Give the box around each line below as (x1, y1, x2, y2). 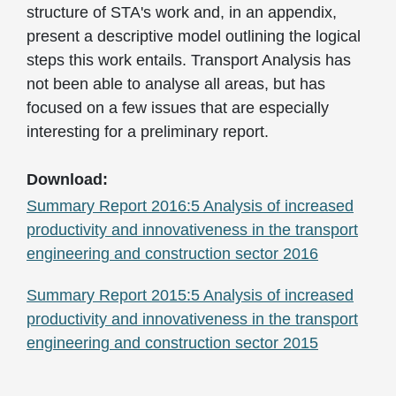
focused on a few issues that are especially (27, 99, 329, 118)
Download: (27, 171, 112, 189)
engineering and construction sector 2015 (27, 334, 318, 353)
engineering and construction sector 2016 (27, 245, 318, 263)
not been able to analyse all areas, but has (27, 75, 325, 94)
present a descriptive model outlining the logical (27, 27, 361, 46)
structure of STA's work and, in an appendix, (27, 4, 337, 22)
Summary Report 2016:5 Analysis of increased (27, 197, 354, 216)
